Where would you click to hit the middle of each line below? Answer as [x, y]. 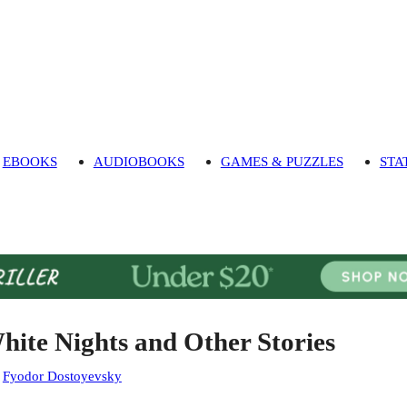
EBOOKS [30, 162]
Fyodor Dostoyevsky [62, 376]
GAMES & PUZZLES [282, 162]
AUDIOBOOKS [139, 162]
